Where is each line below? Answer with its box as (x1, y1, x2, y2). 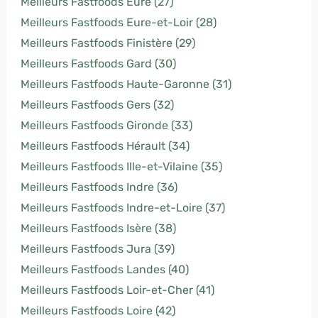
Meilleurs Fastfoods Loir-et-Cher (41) (21, 283, 214, 297)
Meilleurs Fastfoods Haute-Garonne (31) (21, 77, 231, 91)
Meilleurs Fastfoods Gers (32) (21, 98, 174, 111)
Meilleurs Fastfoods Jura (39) (21, 242, 175, 256)
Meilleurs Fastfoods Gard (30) (21, 57, 176, 70)
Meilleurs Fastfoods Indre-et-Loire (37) (21, 201, 225, 214)
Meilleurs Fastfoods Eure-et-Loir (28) (21, 16, 216, 29)
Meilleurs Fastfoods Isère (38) (21, 221, 176, 235)
